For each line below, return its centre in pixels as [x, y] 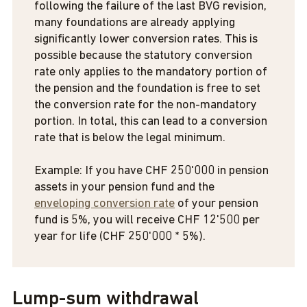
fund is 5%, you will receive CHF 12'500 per [147, 220]
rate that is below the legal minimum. [130, 138]
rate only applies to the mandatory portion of [151, 72]
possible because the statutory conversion [143, 56]
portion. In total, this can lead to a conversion [151, 122]
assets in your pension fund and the [124, 187]
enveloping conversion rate [105, 204]
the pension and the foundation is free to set [147, 89]
